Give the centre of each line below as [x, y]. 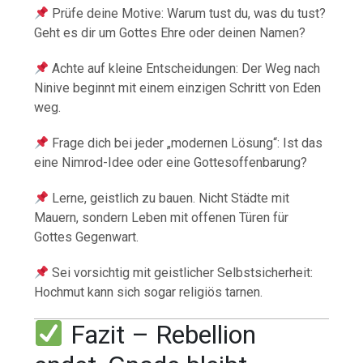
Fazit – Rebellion [160, 335]
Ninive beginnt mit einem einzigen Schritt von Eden [178, 88]
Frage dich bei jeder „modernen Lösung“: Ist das [186, 143]
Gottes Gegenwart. [87, 237]
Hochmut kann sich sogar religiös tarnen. [149, 293]
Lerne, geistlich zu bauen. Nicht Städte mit [169, 199]
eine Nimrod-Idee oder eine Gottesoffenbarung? [171, 163]
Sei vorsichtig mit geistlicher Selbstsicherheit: [181, 273]
